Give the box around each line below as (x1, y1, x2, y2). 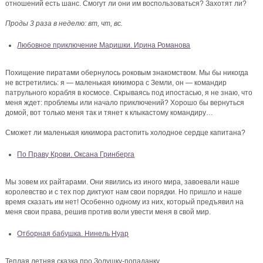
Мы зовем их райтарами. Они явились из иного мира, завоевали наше (5, 178, 240, 187)
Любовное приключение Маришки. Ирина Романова (17, 41, 191, 50)
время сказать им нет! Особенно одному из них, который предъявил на (5, 198, 244, 207)
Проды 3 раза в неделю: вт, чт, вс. (5, 19, 123, 28)
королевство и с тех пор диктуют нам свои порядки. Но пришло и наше (5, 188, 242, 197)
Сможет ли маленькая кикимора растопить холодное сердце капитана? (5, 129, 246, 137)
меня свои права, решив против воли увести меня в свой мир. (5, 208, 211, 217)
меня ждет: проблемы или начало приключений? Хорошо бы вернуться (5, 99, 245, 107)
